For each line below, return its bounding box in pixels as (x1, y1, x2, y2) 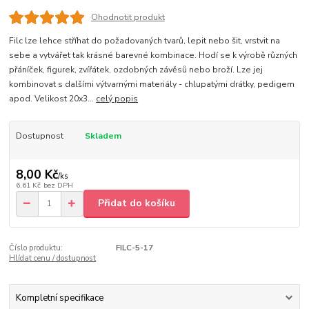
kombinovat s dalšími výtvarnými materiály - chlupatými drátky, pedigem (9, 78, 295, 90)
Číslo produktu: (9, 242, 63, 253)
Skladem (84, 130, 121, 141)
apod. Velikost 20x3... (9, 92, 97, 104)
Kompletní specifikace (15, 292, 103, 305)
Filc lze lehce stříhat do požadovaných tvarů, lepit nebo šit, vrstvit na (9, 34, 281, 46)
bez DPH (43, 179, 73, 190)
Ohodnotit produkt (90, 12, 165, 23)
